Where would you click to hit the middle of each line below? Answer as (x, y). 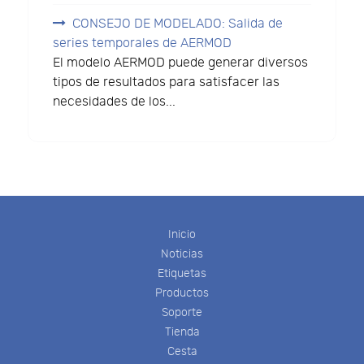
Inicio (182, 234)
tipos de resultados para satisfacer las (167, 82)
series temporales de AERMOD (143, 43)
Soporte (182, 312)
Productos (182, 292)
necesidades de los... (115, 102)
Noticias (182, 253)
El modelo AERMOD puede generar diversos (181, 63)
